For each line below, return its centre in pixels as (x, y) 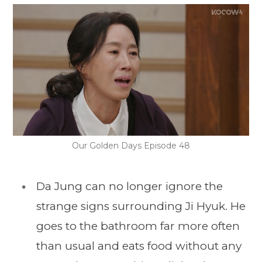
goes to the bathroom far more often (138, 226)
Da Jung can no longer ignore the (130, 187)
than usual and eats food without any (139, 246)
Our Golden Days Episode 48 (131, 146)
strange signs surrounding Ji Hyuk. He (141, 206)
